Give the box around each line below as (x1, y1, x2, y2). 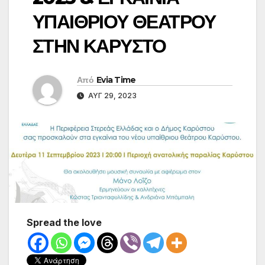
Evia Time (96, 75, 136, 86)
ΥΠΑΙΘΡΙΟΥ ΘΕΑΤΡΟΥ (33, 10, 216, 34)
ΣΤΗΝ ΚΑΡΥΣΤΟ (33, 34, 166, 58)
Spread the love (27, 216, 102, 228)
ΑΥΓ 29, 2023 (86, 91, 137, 101)
